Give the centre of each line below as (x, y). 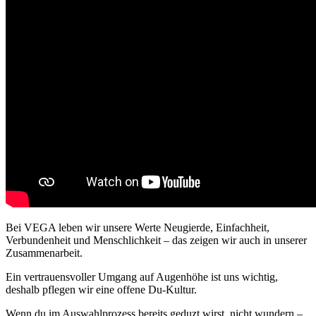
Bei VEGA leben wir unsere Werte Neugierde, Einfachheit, (138, 227)
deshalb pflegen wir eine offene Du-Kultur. (101, 289)
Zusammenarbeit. (44, 253)
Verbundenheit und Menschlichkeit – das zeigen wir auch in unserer (156, 240)
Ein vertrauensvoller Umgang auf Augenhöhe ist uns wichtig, (142, 276)
